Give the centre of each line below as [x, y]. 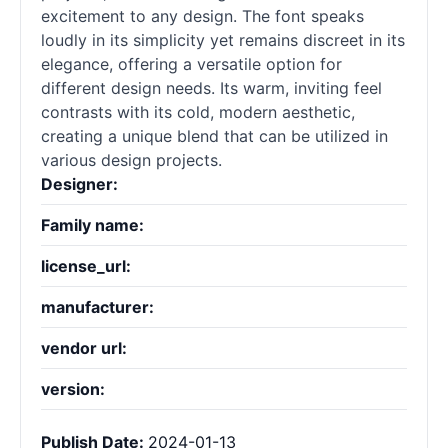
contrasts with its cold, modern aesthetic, [198, 112]
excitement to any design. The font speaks [202, 16]
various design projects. [131, 160]
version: [73, 389]
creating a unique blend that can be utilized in [214, 136]
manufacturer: [97, 307]
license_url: [86, 266]
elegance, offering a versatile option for [191, 64]
